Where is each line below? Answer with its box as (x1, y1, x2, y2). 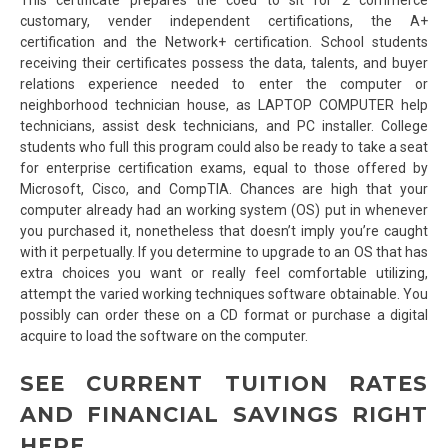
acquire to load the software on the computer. (20, 327, 308, 344)
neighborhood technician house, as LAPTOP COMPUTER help (20, 96, 428, 113)
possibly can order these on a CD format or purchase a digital (20, 306, 428, 323)
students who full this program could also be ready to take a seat (20, 138, 428, 155)
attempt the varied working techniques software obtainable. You (20, 285, 428, 302)
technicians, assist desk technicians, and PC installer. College (20, 117, 428, 134)
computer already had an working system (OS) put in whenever (20, 201, 428, 218)
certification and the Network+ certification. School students (20, 33, 428, 50)
